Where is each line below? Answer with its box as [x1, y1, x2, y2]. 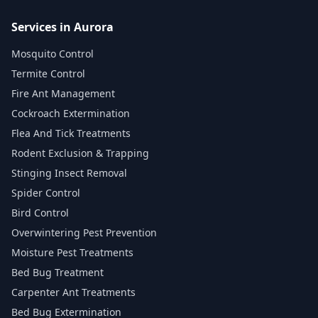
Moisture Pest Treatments [11, 246, 133, 259]
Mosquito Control [11, 47, 94, 60]
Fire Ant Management [11, 87, 115, 100]
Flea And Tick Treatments [11, 126, 131, 140]
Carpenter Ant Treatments [11, 285, 136, 299]
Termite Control [11, 67, 85, 80]
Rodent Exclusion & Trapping [11, 146, 149, 160]
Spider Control [11, 186, 80, 199]
